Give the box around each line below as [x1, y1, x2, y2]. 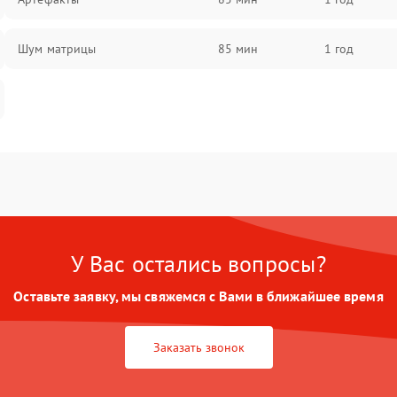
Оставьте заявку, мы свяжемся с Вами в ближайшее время [13, 287, 384, 305]
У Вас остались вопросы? [71, 249, 326, 278]
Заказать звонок [152, 339, 245, 355]
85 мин [217, 41, 259, 57]
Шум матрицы [18, 41, 97, 57]
